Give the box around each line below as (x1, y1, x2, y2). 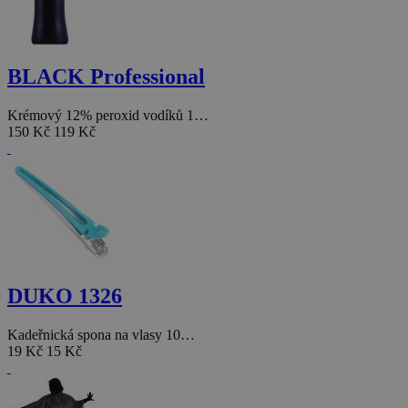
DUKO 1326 (7, 284, 122, 308)
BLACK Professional (7, 65, 205, 89)
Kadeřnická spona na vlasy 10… (7, 326, 195, 342)
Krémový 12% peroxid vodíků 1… (7, 107, 209, 124)
